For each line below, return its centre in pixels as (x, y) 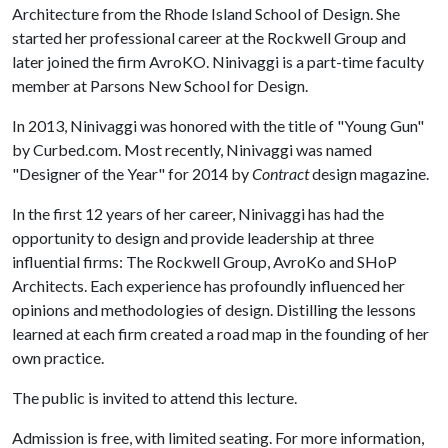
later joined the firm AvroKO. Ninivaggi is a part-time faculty (218, 61)
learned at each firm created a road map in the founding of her (220, 333)
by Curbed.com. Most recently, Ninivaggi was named (192, 149)
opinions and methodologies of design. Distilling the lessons (214, 309)
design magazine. (370, 173)
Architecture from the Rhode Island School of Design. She (206, 13)
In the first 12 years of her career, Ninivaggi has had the (198, 213)
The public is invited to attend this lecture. (154, 397)
